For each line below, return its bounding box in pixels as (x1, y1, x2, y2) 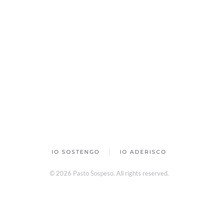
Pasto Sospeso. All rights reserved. (71, 169, 169, 177)
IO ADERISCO (120, 148, 166, 156)
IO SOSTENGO (52, 148, 100, 156)
